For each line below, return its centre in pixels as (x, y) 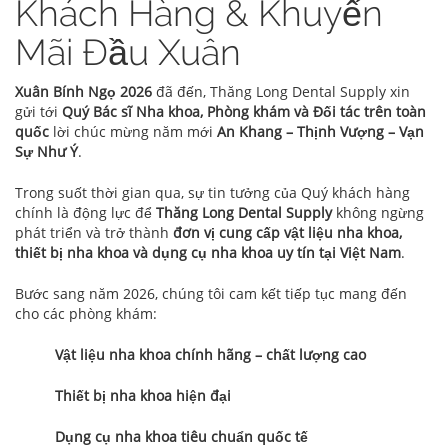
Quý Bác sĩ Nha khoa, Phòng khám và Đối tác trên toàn (244, 112)
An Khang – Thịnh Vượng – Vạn (320, 132)
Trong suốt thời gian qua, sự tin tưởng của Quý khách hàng (212, 193)
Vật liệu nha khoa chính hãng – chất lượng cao (210, 355)
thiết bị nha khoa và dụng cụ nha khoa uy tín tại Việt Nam (208, 253)
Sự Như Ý (46, 152)
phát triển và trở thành (94, 233)
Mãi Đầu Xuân (128, 52)
